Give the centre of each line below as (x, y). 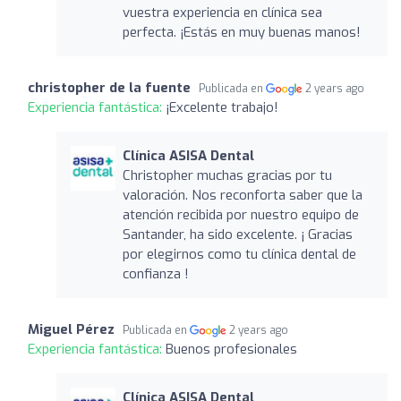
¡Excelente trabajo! (222, 107)
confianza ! (155, 273)
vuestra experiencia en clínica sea (222, 12)
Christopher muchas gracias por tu (227, 175)
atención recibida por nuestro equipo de (240, 214)
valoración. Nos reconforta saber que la (242, 195)
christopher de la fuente (109, 87)
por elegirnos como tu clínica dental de (239, 254)
